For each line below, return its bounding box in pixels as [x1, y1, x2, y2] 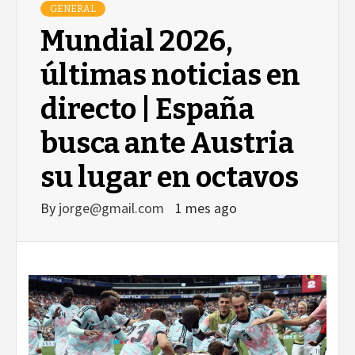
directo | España [40, 92, 254, 128]
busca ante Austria [40, 126, 294, 162]
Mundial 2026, [40, 24, 233, 59]
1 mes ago [175, 199, 237, 218]
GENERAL [50, 3, 96, 15]
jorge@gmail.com [59, 199, 167, 218]
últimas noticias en [40, 58, 300, 94]
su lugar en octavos [40, 160, 299, 196]
